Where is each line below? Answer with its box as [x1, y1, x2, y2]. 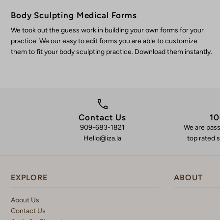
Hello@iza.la [83, 134, 122, 143]
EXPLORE [11, 172, 48, 182]
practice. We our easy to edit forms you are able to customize [11, 37, 197, 46]
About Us [11, 195, 39, 204]
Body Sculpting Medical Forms [11, 10, 137, 21]
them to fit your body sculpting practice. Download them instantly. [11, 48, 212, 56]
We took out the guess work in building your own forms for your [11, 26, 204, 35]
